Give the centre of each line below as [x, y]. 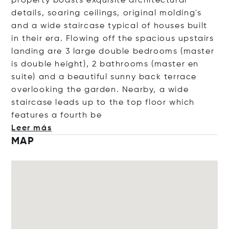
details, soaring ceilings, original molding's [107, 13]
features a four [45, 116]
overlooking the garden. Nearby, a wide [100, 90]
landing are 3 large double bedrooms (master [113, 52]
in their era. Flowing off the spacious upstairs [113, 39]
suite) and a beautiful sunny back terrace [104, 77]
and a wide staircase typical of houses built [109, 26]
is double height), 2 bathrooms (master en [105, 64]
